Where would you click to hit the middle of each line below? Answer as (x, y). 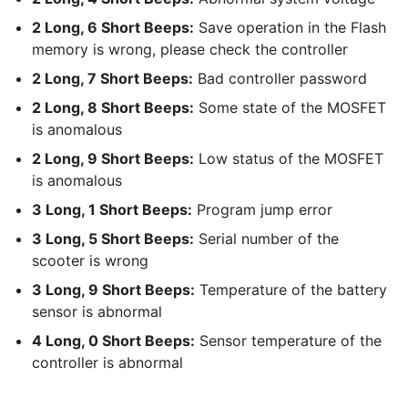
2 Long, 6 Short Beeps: (113, 28)
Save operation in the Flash (290, 28)
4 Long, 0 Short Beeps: (113, 341)
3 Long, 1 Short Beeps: (112, 210)
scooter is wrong (90, 261)
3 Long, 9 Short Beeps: (113, 290)
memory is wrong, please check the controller (190, 50)
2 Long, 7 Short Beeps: (112, 79)
